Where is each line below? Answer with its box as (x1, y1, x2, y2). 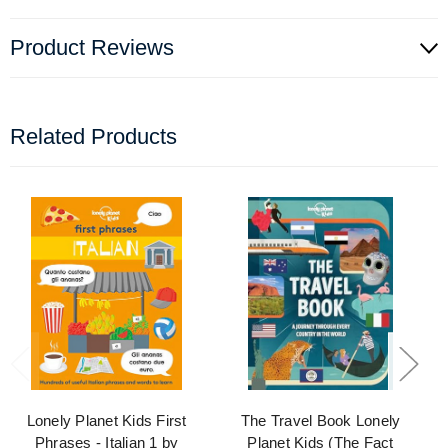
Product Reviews (10, 35, 174, 61)
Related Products (10, 124, 177, 150)
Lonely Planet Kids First (26, 412, 187, 430)
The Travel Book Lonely (240, 412, 401, 430)
